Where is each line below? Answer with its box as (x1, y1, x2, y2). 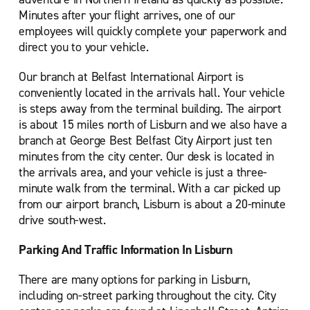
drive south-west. (19, 212, 106, 228)
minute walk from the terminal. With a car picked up (19, 180, 280, 197)
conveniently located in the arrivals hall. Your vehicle (19, 84, 285, 101)
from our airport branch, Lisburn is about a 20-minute (19, 196, 286, 212)
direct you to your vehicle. (19, 39, 149, 55)
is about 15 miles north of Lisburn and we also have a (19, 116, 287, 133)
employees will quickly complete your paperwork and (19, 23, 286, 39)
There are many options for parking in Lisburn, (19, 271, 250, 288)
